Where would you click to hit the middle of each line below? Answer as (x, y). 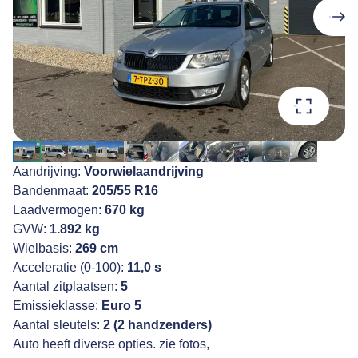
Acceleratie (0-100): (70, 267)
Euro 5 (121, 305)
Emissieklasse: (57, 305)
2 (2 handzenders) (157, 324)
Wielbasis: (44, 248)
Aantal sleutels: (58, 324)
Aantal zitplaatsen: (67, 286)
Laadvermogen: (59, 209)
